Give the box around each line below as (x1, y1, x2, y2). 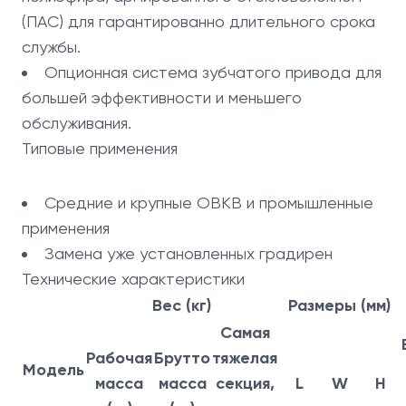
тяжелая (212, 348, 277, 368)
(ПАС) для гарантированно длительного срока (22, 12, 375, 31)
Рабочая (86, 348, 152, 368)
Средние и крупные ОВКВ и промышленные (44, 193, 373, 212)
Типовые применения (22, 139, 178, 158)
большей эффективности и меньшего (22, 88, 302, 107)
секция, (215, 373, 275, 393)
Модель (23, 360, 84, 380)
